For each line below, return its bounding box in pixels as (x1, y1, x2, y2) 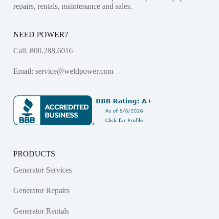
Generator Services (13, 165, 72, 174)
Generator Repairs (13, 186, 69, 195)
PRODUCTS (13, 149, 55, 158)
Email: (13, 66, 35, 75)
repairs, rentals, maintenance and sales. (13, 2, 132, 11)
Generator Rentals (13, 206, 69, 215)
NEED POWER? (13, 30, 68, 39)
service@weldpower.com (35, 66, 113, 75)
